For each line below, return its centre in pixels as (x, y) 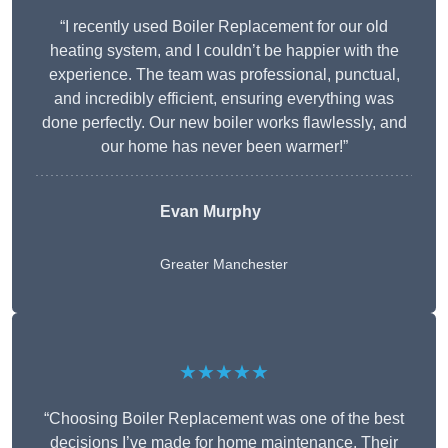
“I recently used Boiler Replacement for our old (224, 27)
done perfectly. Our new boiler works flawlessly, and (224, 123)
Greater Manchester (224, 264)
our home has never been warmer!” (224, 147)
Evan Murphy (210, 212)
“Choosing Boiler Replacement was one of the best (224, 419)
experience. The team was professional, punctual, (224, 75)
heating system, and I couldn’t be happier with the (224, 51)
